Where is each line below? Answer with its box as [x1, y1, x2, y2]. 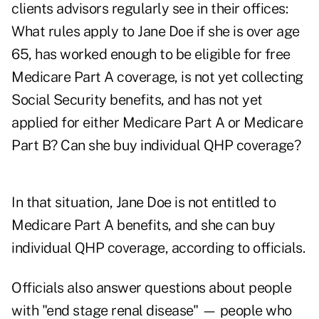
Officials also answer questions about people [11, 279, 291, 297]
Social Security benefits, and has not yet [11, 91, 263, 109]
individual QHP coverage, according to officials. [11, 239, 305, 257]
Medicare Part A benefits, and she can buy [11, 216, 276, 234]
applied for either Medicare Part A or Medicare [11, 114, 303, 132]
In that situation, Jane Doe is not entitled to [11, 194, 276, 211]
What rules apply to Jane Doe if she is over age [11, 23, 300, 41]
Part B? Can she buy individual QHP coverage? [11, 137, 300, 155]
